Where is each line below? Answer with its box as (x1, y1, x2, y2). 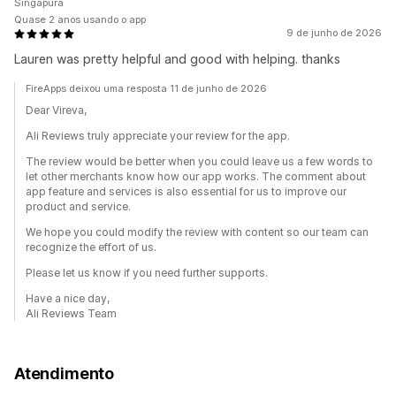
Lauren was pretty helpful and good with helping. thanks (14, 51, 340, 67)
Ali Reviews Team (26, 307, 117, 321)
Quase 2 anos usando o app (14, 13, 146, 27)
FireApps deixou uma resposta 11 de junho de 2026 (26, 82, 267, 95)
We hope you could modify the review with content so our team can (26, 225, 369, 240)
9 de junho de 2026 (286, 27, 382, 40)
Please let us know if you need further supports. (26, 266, 268, 280)
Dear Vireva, (26, 103, 87, 118)
